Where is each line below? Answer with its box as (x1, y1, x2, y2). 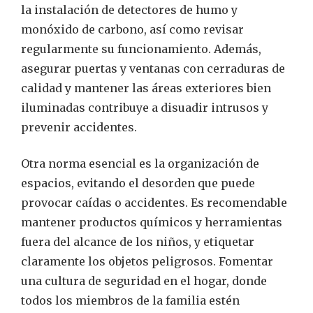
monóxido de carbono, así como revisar (21, 22, 244, 37)
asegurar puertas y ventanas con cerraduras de (21, 61, 285, 76)
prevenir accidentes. (21, 120, 137, 135)
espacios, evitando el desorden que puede (21, 176, 255, 191)
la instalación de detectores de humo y (21, 3, 238, 17)
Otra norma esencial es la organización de (21, 156, 259, 171)
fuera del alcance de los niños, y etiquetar (21, 235, 254, 249)
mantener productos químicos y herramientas (21, 215, 282, 230)
